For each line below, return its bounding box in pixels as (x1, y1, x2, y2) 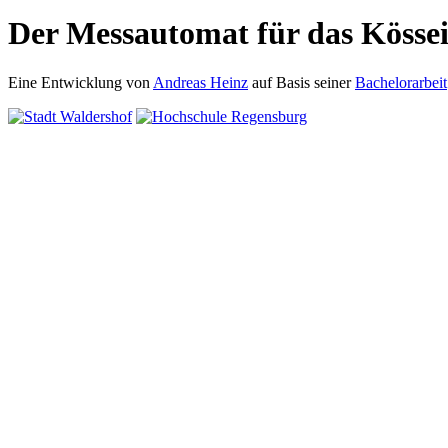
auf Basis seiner (248, 73, 355, 91)
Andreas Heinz (153, 73, 248, 91)
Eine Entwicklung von (8, 73, 153, 91)
